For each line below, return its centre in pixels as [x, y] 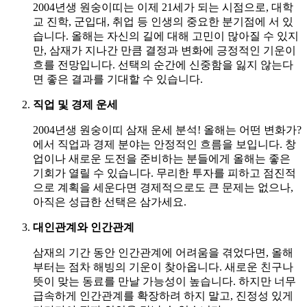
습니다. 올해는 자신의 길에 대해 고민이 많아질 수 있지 [166, 36]
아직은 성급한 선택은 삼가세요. [110, 201]
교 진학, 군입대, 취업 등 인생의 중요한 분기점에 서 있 [163, 21]
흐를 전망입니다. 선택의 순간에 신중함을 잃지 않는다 [163, 64]
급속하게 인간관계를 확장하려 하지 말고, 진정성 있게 [163, 295]
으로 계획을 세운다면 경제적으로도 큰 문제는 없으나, [163, 187]
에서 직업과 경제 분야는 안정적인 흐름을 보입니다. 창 [164, 144]
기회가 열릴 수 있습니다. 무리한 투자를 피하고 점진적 [164, 173]
